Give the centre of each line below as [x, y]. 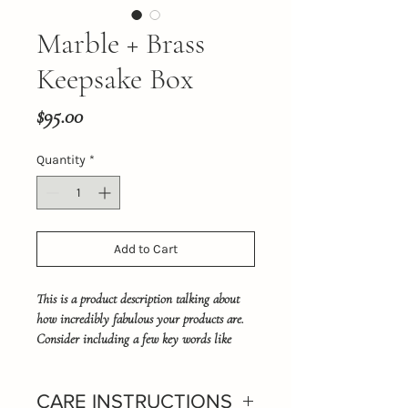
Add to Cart [146, 249]
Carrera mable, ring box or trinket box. [130, 359]
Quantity [61, 160]
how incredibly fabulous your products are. [142, 319]
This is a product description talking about [140, 299]
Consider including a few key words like [136, 339]
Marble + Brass [121, 43]
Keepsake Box [115, 79]
